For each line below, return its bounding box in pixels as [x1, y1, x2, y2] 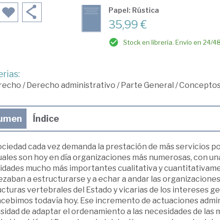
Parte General [120, 81, 174, 90]
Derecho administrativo [26, 81, 115, 90]
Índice [32, 113, 59, 124]
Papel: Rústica [108, 6, 159, 14]
